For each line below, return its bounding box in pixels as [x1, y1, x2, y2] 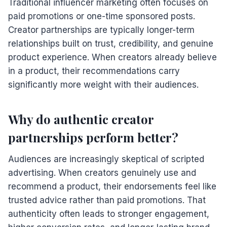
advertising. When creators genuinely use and [8, 167, 196, 178]
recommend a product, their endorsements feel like [8, 181, 216, 192]
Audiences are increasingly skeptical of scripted [8, 154, 204, 164]
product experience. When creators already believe [8, 52, 217, 62]
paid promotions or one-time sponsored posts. [8, 11, 195, 21]
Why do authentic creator [8, 110, 154, 127]
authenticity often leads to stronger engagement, [8, 208, 209, 219]
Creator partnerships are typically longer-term [8, 24, 195, 35]
